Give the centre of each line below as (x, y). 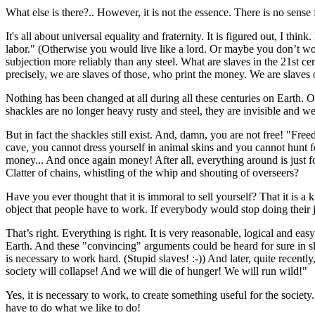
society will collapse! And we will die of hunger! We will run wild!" (156, 271)
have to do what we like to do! (73, 307)
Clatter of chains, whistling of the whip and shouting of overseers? (152, 172)
